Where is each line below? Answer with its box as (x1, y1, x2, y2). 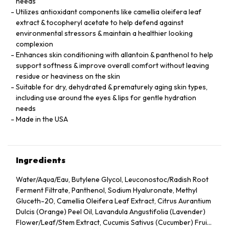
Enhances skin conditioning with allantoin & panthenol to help (16, 50, 213, 59)
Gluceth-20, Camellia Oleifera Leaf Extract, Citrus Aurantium (16, 196, 211, 205)
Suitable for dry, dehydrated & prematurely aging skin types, (16, 82, 208, 91)
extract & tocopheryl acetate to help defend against (16, 18, 184, 27)
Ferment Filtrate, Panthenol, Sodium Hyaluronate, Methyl (16, 186, 197, 195)
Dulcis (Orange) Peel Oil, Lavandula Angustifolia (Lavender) (16, 207, 205, 216)
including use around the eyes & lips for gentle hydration (16, 93, 196, 102)
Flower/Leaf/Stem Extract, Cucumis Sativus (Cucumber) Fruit (16, 218, 210, 227)
